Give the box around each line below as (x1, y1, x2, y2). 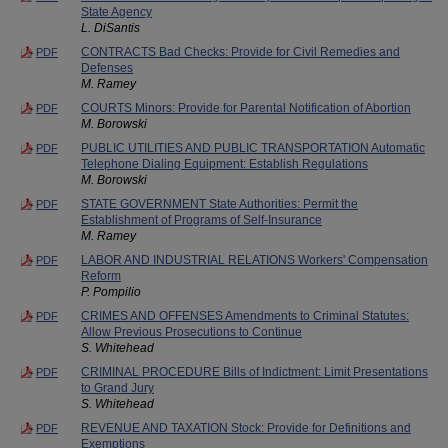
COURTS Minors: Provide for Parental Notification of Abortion (81, 100, 411, 115)
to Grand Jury (81, 380, 154, 395)
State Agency (81, 4, 152, 19)
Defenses (81, 60, 133, 75)
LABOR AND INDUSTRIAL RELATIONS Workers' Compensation (81, 252, 428, 267)
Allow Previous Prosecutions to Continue (81, 324, 302, 339)
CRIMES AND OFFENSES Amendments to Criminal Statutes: (81, 308, 409, 323)
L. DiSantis (81, 20, 140, 35)
